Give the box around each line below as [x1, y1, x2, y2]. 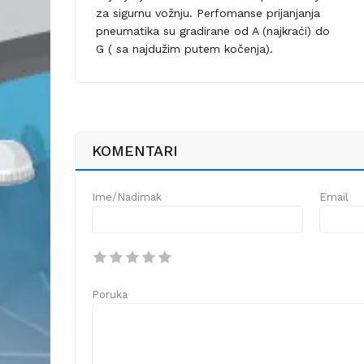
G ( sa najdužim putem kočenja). [96, 42, 273, 56]
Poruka [92, 288, 128, 301]
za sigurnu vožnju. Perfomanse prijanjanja [96, 6, 320, 20]
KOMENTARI [92, 142, 178, 160]
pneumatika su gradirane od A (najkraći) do [96, 24, 330, 38]
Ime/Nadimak [92, 191, 162, 204]
